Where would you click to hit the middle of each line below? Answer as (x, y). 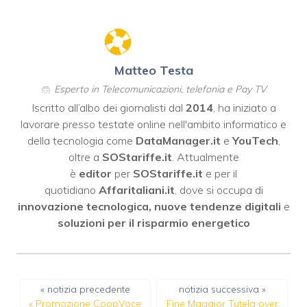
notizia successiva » (222, 290)
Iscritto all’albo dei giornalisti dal (108, 108)
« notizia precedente (85, 290)
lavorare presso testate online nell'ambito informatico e (153, 124)
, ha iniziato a (244, 108)
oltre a (85, 157)
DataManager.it (178, 141)
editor (95, 174)
